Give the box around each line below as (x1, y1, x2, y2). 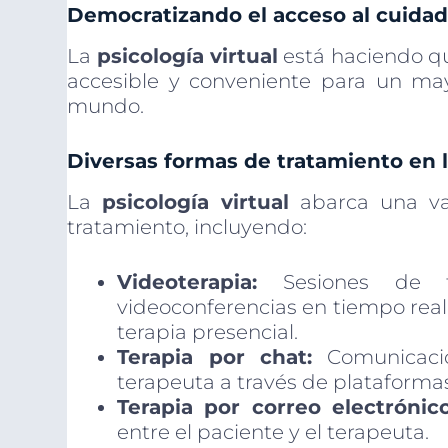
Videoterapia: (117, 270, 258, 295)
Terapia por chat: (117, 345, 313, 370)
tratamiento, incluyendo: (67, 215, 308, 240)
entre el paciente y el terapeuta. (117, 420, 430, 445)
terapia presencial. (117, 320, 299, 345)
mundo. (67, 94, 145, 119)
